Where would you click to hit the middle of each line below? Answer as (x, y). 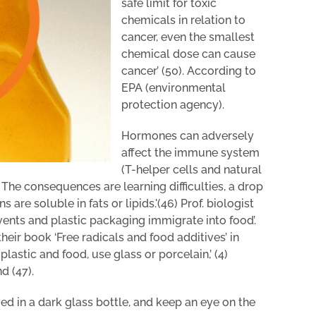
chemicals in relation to (183, 20)
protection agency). (173, 104)
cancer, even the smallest (188, 37)
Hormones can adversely (188, 135)
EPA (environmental (174, 87)
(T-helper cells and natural (192, 169)
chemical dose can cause (188, 54)
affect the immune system (190, 152)
